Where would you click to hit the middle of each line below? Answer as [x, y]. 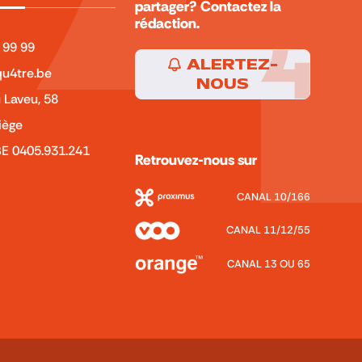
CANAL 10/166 [273, 196]
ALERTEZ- [231, 65]
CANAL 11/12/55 [268, 230]
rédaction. [167, 23]
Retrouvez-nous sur [196, 160]
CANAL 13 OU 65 [268, 263]
